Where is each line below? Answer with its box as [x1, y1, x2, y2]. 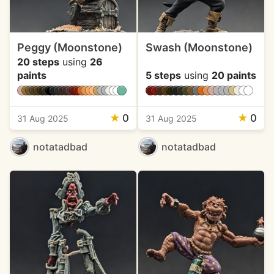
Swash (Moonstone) [145, 40, 253, 54]
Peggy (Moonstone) [17, 40, 122, 54]
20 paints [211, 68, 256, 81]
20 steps [17, 55, 59, 68]
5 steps [145, 68, 181, 81]
